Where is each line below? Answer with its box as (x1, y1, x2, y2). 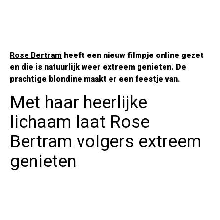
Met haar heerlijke (10, 92, 147, 112)
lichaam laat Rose (10, 111, 150, 132)
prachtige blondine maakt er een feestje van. (10, 74, 180, 83)
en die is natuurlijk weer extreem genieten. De (10, 62, 186, 72)
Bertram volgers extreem (10, 131, 201, 152)
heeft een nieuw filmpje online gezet (62, 50, 204, 60)
